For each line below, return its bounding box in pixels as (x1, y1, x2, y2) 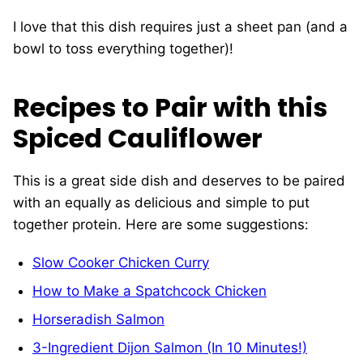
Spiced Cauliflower (13, 120, 263, 157)
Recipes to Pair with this (13, 89, 327, 126)
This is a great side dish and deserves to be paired (13, 173, 345, 190)
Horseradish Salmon (32, 311, 164, 328)
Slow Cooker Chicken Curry (32, 254, 209, 271)
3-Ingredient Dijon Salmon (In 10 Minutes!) (32, 340, 307, 357)
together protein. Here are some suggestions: (13, 216, 309, 233)
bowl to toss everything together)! (13, 41, 233, 58)
